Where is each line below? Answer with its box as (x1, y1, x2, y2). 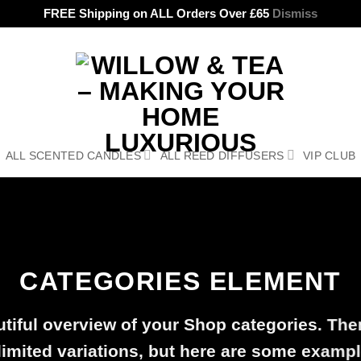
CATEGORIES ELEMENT (19, 267, 342, 297)
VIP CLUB (302, 148, 356, 162)
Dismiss (272, 6, 317, 20)
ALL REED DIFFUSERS (160, 148, 284, 162)
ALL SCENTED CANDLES (5, 148, 142, 162)
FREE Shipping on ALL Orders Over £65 (44, 6, 272, 20)
